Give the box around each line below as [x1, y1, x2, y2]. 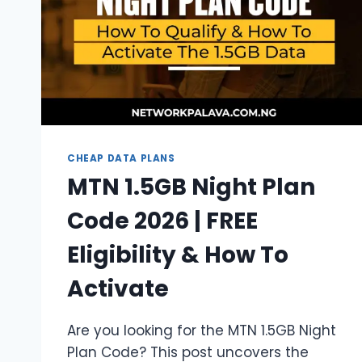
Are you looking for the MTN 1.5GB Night [67, 321, 336, 341]
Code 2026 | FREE [67, 205, 258, 238]
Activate [67, 273, 169, 305]
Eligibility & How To [67, 239, 288, 271]
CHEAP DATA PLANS [67, 151, 175, 165]
